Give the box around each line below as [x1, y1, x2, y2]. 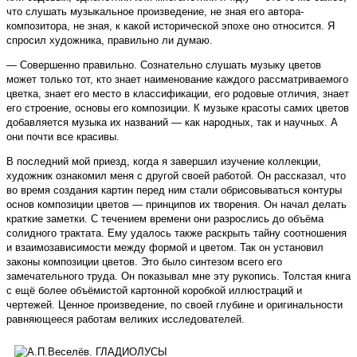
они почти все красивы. [6, 131, 120, 143]
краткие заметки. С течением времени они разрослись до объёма [6, 213, 324, 226]
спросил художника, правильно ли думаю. [6, 34, 213, 47]
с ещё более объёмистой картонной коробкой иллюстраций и [6, 284, 302, 297]
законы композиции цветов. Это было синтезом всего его [6, 256, 282, 269]
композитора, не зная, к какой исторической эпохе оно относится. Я [6, 20, 335, 33]
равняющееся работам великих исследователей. [6, 313, 245, 326]
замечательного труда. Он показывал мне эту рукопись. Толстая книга [6, 270, 351, 283]
